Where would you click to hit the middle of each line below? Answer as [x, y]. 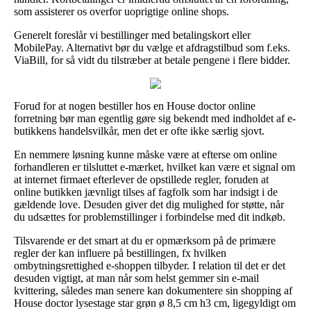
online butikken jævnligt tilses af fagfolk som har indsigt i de [146, 192]
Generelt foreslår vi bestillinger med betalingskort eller [132, 35]
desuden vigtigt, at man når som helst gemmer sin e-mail [136, 278]
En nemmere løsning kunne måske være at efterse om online [145, 154]
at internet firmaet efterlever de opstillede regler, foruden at [141, 179]
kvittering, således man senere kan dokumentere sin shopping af [153, 290]
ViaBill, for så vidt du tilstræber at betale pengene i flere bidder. [152, 60]
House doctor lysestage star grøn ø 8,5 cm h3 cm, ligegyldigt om [155, 303]
